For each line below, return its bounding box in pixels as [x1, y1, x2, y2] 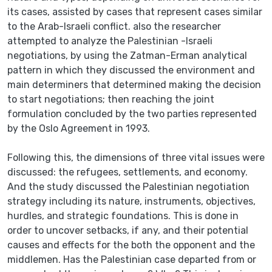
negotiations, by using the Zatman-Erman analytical [7, 49, 247, 61]
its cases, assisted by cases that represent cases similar [7, 5, 262, 18]
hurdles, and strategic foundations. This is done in [7, 209, 239, 222]
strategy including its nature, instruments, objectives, [7, 195, 256, 207]
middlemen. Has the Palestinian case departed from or [7, 253, 256, 265]
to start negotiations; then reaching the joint [7, 93, 214, 105]
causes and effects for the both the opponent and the [7, 239, 255, 251]
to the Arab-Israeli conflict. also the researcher [7, 20, 221, 32]
